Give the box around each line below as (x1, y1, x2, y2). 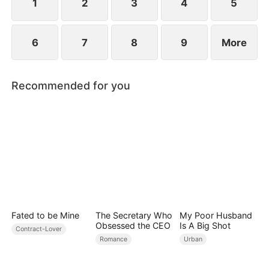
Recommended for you (11, 79, 131, 92)
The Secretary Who (95, 210, 172, 220)
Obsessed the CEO (95, 220, 171, 231)
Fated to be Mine (11, 210, 80, 220)
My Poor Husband (179, 210, 252, 220)
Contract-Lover (16, 225, 62, 233)
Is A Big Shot (179, 220, 231, 231)
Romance (100, 235, 128, 243)
